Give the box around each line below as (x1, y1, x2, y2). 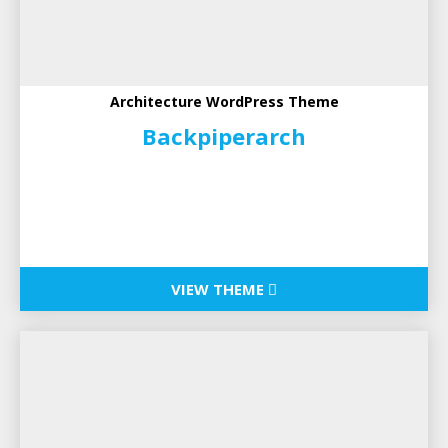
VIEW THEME (171, 279, 268, 300)
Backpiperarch (142, 121, 306, 152)
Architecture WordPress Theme (109, 92, 339, 112)
